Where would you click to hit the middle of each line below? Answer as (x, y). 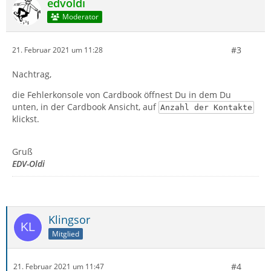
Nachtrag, (32, 74)
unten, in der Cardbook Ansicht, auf (85, 106)
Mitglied (66, 233)
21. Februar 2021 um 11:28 (57, 50)
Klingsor (69, 219)
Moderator (80, 17)
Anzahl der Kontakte (206, 107)
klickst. (26, 119)
